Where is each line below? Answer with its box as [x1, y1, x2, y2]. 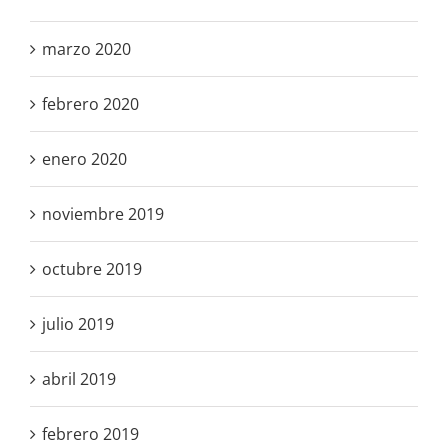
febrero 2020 [42, 92, 139, 115]
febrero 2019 [42, 422, 139, 445]
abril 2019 [42, 367, 116, 390]
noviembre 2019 [42, 202, 164, 225]
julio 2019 [42, 312, 114, 335]
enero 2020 [42, 147, 127, 170]
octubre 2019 [42, 257, 142, 280]
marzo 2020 [42, 37, 131, 60]
